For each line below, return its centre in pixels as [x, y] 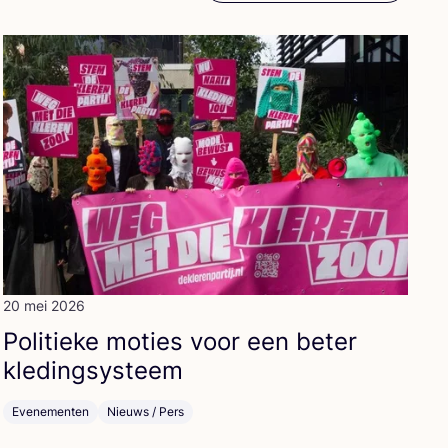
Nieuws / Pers [145, 411]
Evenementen [50, 411]
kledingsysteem [92, 370]
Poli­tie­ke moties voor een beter [179, 341]
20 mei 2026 [43, 305]
